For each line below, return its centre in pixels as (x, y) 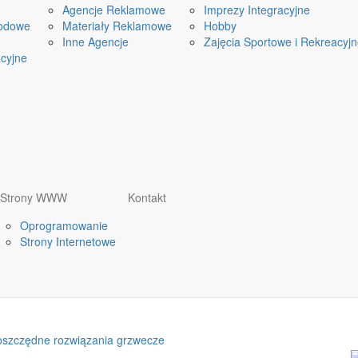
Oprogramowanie (64, 225)
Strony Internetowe (68, 241)
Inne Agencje (95, 42)
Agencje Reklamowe (114, 10)
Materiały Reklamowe (117, 26)
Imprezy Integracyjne (257, 10)
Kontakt (147, 197)
